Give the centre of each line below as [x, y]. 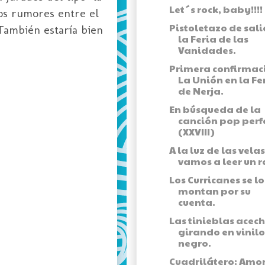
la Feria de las [213, 39]
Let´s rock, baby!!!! [216, 9]
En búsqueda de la [215, 109]
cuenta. [196, 202]
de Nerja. [201, 91]
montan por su [214, 191]
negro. [194, 243]
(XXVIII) [196, 132]
